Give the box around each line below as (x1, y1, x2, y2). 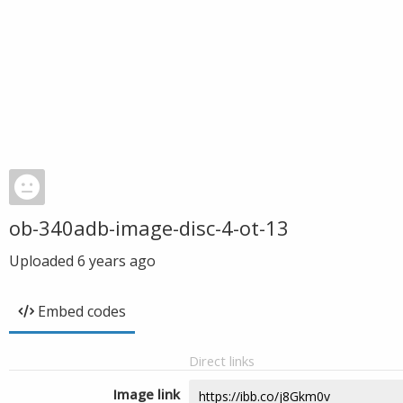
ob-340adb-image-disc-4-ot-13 (9, 214, 289, 241)
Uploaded (9, 251, 77, 271)
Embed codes (38, 301, 126, 321)
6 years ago (77, 251, 156, 271)
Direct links (189, 352, 255, 370)
